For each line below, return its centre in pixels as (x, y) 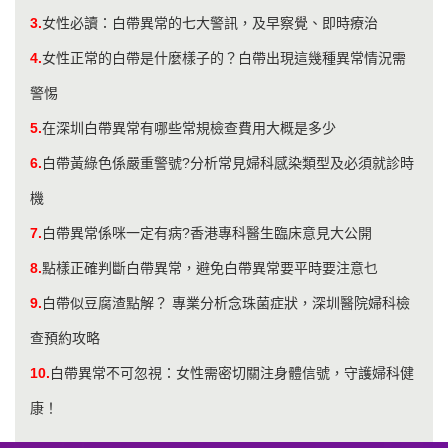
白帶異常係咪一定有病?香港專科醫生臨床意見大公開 (207, 232)
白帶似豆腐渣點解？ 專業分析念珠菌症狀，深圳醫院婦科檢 (226, 302)
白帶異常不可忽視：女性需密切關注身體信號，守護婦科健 (232, 372)
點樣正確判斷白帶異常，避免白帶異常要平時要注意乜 (210, 267)
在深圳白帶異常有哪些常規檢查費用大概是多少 (189, 127)
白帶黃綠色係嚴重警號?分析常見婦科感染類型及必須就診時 (228, 162)
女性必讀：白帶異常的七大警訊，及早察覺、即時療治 (210, 22)
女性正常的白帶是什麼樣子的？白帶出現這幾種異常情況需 (224, 57)
